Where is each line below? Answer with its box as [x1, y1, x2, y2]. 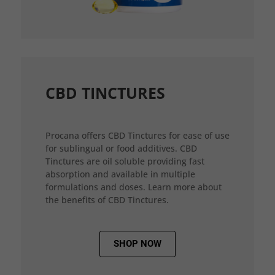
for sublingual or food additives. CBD [45, 142, 197, 154]
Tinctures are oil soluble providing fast [45, 155, 204, 167]
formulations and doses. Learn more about [45, 180, 222, 193]
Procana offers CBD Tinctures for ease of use [45, 129, 230, 141]
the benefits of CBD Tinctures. [45, 193, 169, 206]
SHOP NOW [113, 238, 161, 249]
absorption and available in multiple [45, 168, 195, 180]
